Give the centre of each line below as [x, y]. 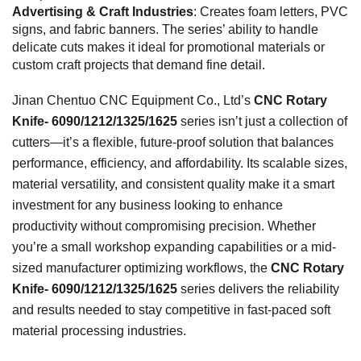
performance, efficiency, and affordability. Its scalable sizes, [180, 163]
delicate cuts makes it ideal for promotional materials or [168, 47]
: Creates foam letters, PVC [271, 11]
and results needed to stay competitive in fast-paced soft [171, 309]
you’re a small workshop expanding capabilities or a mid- [174, 247]
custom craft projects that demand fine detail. [139, 64]
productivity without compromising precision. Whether [164, 226]
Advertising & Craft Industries [103, 11]
